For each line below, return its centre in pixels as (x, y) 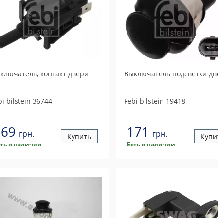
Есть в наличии (151, 144)
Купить (79, 136)
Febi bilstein (144, 101)
